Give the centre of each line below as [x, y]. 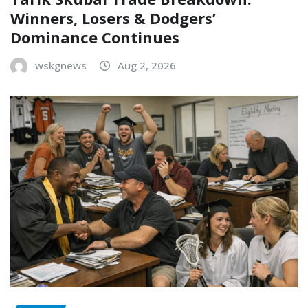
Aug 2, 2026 [147, 66]
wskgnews [61, 66]
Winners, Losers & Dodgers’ [113, 18]
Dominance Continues [95, 37]
